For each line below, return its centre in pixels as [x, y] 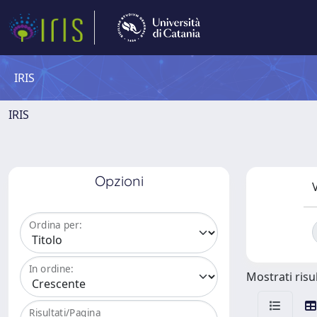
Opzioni [119, 181]
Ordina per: [56, 225]
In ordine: [51, 269]
